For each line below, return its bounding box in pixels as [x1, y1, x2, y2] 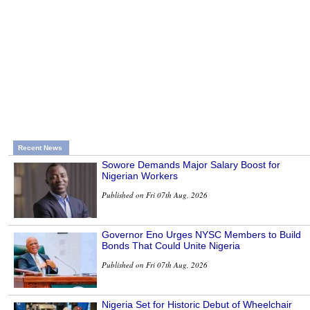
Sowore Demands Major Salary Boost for [102, 158, 280, 170]
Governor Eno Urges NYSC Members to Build [102, 228, 301, 240]
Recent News [18, 143, 62, 152]
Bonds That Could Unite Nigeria [102, 239, 240, 251]
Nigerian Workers [102, 170, 178, 181]
